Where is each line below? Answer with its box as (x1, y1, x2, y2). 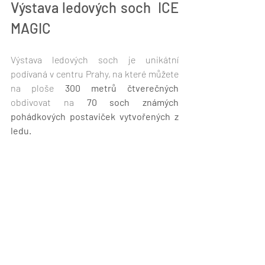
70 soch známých (86, 96, 179, 108)
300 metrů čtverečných (64, 82, 179, 94)
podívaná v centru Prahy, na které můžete (11, 68, 179, 80)
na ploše (11, 82, 65, 94)
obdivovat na (11, 96, 87, 108)
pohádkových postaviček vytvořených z (11, 111, 179, 122)
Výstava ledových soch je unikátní (11, 54, 179, 66)
